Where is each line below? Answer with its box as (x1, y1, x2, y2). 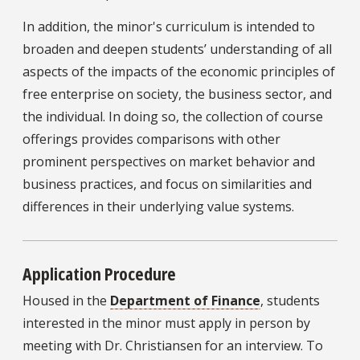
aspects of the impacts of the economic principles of (22, 63, 335, 81)
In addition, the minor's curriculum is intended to (22, 18, 315, 36)
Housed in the (22, 292, 110, 310)
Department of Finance (110, 292, 260, 310)
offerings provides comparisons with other (22, 130, 280, 149)
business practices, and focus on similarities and (22, 175, 312, 194)
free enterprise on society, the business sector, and (22, 85, 332, 104)
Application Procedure (22, 261, 176, 286)
